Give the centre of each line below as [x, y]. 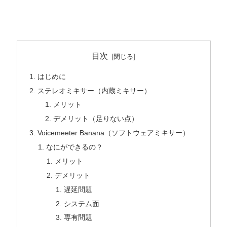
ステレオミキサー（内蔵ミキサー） [94, 90]
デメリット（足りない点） [96, 119]
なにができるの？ [75, 147]
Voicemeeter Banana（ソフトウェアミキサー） [113, 133]
